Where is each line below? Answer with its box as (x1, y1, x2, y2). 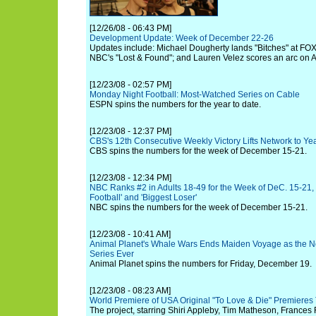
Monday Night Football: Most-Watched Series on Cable (90, 90, 300, 99)
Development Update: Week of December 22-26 (90, 33, 274, 43)
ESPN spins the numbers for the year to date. (90, 99, 261, 109)
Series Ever (90, 249, 134, 259)
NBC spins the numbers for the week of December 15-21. (90, 202, 308, 212)
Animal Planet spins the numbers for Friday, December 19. (90, 259, 312, 269)
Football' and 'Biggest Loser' (90, 193, 197, 202)
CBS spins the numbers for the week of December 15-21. (90, 146, 307, 156)
